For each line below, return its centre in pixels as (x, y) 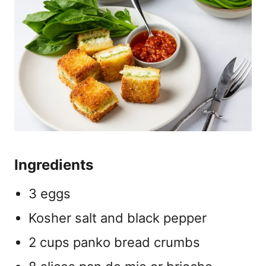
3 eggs (50, 193)
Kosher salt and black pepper (118, 218)
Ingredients (54, 164)
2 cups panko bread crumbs (114, 242)
